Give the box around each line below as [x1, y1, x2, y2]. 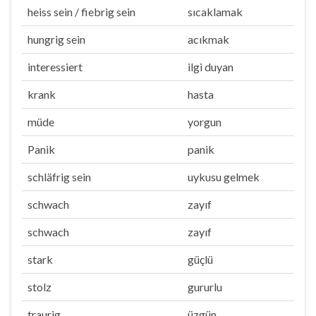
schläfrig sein [28, 170, 91, 183]
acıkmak [188, 32, 229, 46]
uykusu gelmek [188, 170, 260, 183]
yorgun [188, 115, 221, 128]
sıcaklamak [188, 5, 243, 18]
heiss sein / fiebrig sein [28, 5, 135, 18]
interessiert [28, 60, 83, 73]
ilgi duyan [188, 60, 233, 73]
